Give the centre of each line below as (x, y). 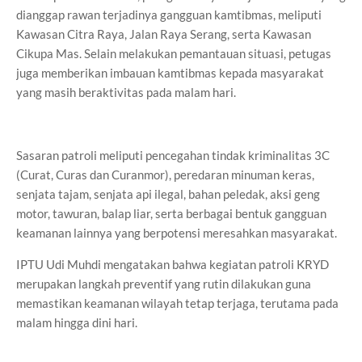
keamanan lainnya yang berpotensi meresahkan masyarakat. (177, 233)
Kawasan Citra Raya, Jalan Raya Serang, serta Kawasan (164, 34)
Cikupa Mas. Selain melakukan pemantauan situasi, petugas (174, 53)
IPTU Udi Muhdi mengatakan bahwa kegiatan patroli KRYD (173, 264)
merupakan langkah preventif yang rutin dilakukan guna (164, 284)
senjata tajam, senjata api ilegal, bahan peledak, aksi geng (168, 194)
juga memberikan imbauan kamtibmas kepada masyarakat (170, 73)
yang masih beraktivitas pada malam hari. (126, 92)
